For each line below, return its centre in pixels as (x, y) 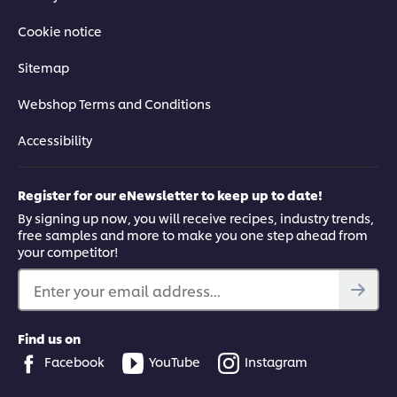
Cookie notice (60, 31)
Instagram (276, 362)
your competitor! (68, 252)
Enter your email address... (127, 291)
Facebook (74, 362)
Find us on (49, 339)
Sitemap (43, 67)
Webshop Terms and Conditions (114, 104)
